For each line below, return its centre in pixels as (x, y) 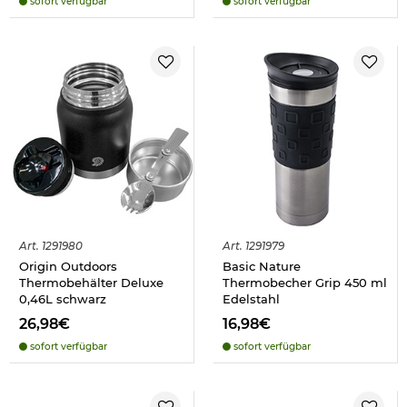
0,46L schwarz (63, 299)
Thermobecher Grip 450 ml (305, 283)
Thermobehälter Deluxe (91, 283)
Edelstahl (251, 299)
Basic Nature (262, 267)
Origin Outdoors (68, 267)
